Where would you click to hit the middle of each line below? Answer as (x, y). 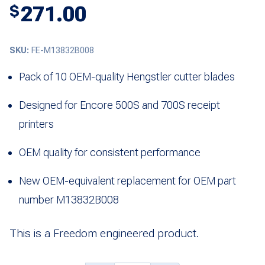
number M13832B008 (69, 199)
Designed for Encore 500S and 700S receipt (119, 105)
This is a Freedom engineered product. (104, 233)
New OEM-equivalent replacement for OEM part (127, 180)
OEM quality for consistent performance (110, 152)
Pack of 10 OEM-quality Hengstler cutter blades (127, 76)
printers (36, 124)
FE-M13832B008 (63, 50)
